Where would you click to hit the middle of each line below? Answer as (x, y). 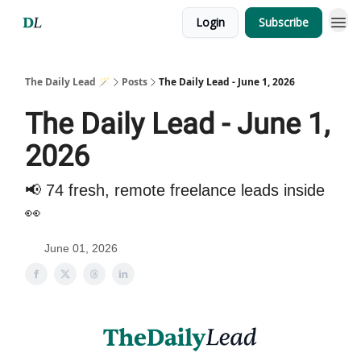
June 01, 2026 (81, 248)
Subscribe (284, 22)
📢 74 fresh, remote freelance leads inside (175, 190)
